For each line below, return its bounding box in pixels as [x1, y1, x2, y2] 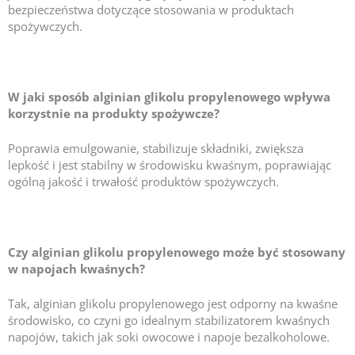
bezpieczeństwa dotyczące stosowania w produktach [8, 2, 294, 18]
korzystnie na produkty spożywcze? [8, 105, 219, 122]
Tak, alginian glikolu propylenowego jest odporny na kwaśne [8, 296, 338, 312]
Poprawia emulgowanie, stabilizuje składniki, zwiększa [8, 140, 303, 157]
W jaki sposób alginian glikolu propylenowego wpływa [8, 89, 330, 105]
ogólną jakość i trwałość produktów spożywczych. [8, 174, 279, 190]
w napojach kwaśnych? [8, 261, 145, 277]
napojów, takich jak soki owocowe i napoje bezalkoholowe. [8, 329, 330, 345]
